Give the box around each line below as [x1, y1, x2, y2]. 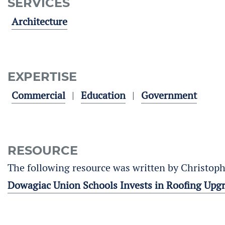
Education [81, 89, 126, 102]
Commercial [12, 89, 65, 102]
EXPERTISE [8, 69, 77, 84]
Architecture [12, 15, 67, 28]
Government [141, 89, 197, 102]
